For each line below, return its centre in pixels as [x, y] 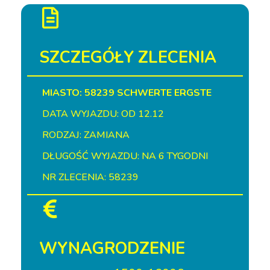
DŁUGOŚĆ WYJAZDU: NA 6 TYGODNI [125, 156]
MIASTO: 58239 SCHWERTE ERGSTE [127, 93]
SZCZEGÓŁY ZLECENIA [128, 58]
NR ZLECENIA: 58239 [90, 177]
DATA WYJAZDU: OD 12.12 [103, 114]
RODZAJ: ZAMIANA [86, 135]
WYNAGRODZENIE [112, 249]
